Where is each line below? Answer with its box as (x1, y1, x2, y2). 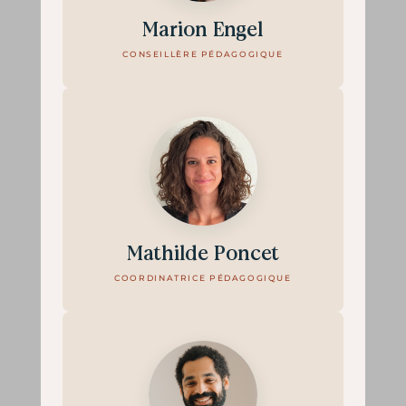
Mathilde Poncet (126, 243, 279, 264)
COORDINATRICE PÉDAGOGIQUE (114, 273, 292, 283)
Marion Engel (142, 19, 264, 40)
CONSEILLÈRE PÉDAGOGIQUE (122, 49, 284, 59)
